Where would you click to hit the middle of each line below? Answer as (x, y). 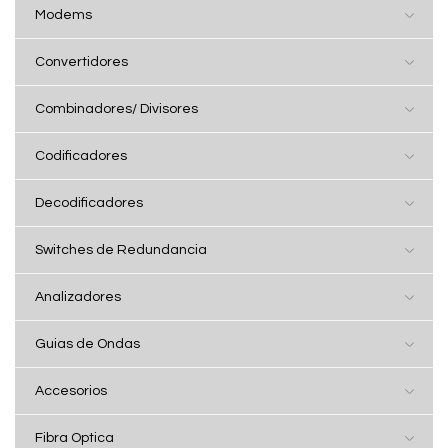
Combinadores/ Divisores (116, 109)
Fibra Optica (74, 438)
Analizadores (78, 297)
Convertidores (81, 62)
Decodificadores (89, 203)
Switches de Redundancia (121, 250)
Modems (63, 15)
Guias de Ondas (87, 344)
